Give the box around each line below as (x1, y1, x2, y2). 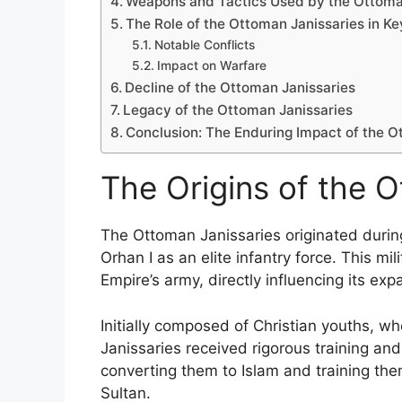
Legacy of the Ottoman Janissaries (123, 101, 354, 119)
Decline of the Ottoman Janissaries (125, 79, 356, 97)
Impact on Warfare (156, 58, 267, 74)
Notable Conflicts (153, 38, 255, 53)
